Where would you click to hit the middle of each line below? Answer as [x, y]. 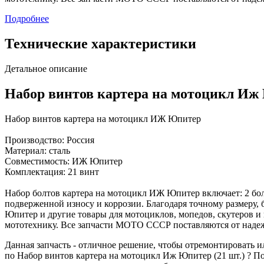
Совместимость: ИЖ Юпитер [64, 161]
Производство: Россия [49, 140]
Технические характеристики [100, 44]
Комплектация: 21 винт [52, 171]
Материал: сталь [37, 150]
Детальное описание [46, 69]
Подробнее [27, 19]
